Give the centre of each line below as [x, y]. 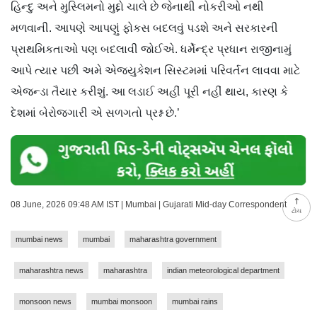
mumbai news [39, 240]
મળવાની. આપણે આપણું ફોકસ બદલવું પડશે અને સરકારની [144, 28]
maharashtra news [51, 271]
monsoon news [45, 302]
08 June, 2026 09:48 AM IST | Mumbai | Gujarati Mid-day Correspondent [149, 205]
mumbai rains [195, 302]
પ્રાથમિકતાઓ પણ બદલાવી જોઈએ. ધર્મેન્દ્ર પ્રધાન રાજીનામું [151, 50]
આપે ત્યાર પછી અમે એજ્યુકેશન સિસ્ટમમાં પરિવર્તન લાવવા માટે [155, 71]
